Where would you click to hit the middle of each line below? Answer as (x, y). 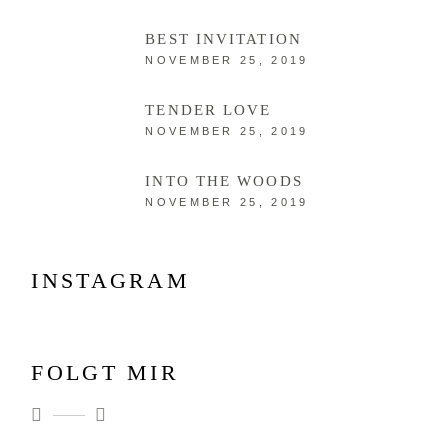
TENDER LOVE (208, 110)
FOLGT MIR (105, 373)
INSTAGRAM (111, 281)
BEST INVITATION (223, 39)
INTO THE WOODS (224, 181)
